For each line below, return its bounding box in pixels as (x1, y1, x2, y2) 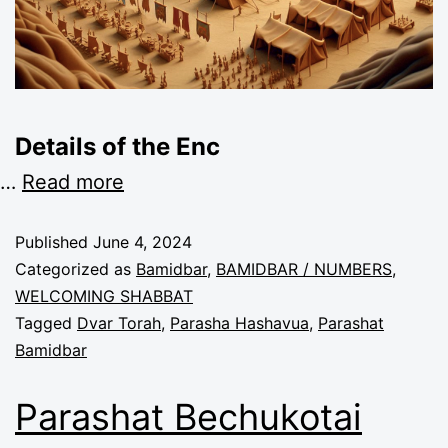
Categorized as (15, 258, 136, 279)
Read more (22, 169, 124, 194)
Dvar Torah (77, 312, 161, 333)
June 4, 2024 (93, 231, 192, 252)
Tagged (15, 312, 77, 333)
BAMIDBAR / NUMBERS (216, 258, 392, 279)
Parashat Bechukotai (15, 394, 362, 439)
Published (15, 231, 93, 252)
